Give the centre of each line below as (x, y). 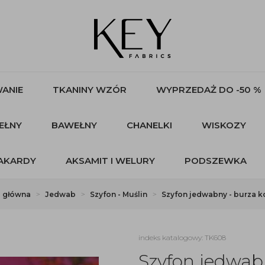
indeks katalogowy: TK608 (182, 237)
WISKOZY (224, 125)
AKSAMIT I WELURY (110, 161)
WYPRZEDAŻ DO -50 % (209, 90)
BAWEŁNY (74, 125)
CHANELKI (149, 125)
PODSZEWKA (216, 161)
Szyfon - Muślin (118, 194)
